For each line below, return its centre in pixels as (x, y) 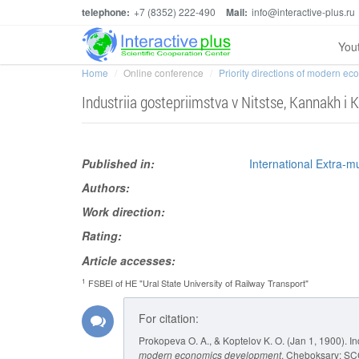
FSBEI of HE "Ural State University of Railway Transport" (197, 283)
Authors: (106, 188)
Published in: (118, 163)
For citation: (169, 318)
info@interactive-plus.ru (303, 12)
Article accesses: (129, 260)
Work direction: (123, 212)
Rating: (102, 236)
